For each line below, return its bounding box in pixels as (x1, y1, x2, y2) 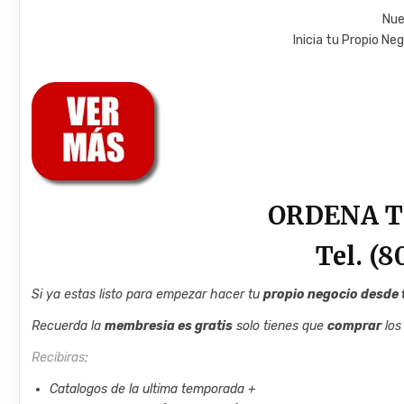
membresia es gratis (105, 317, 234, 334)
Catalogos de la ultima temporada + (50, 381, 257, 397)
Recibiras (32, 349, 86, 365)
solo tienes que (233, 317, 328, 334)
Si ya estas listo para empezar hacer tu (32, 286, 264, 302)
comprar (327, 317, 382, 334)
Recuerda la (32, 317, 106, 334)
